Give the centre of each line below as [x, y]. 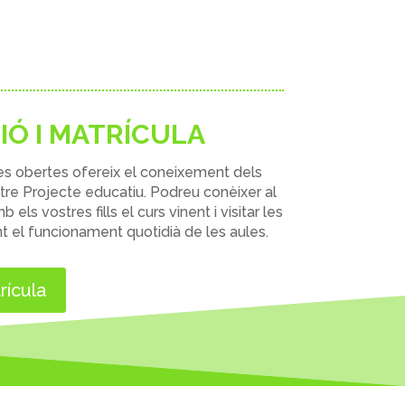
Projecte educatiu [83, 192]
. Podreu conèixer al [210, 192]
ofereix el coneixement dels [165, 172]
